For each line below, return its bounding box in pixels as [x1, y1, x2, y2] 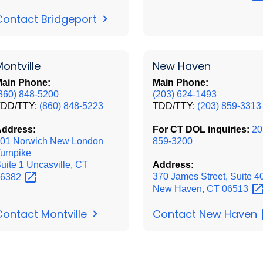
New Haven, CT [152, 183, 222, 194]
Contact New [152, 206, 224, 221]
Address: [152, 159, 194, 170]
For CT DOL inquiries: [152, 124, 252, 134]
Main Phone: [152, 77, 208, 87]
